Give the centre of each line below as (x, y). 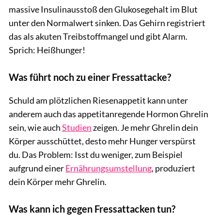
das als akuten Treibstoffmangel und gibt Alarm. (98, 36)
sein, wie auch (35, 127)
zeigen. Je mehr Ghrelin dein (145, 127)
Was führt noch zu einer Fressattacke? (90, 77)
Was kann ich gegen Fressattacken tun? (92, 209)
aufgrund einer (37, 168)
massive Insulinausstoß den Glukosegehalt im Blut (103, 9)
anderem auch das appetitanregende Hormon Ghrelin (108, 114)
